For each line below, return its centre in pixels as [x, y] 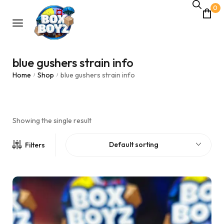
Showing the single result [52, 120]
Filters [35, 145]
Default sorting [133, 144]
